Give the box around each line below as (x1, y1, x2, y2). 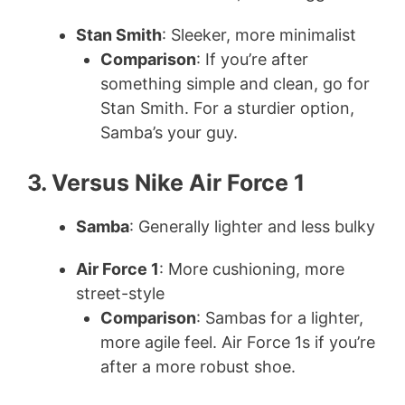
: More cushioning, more (159, 259, 344, 279)
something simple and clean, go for (100, 74, 370, 94)
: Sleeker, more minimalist (162, 25, 356, 45)
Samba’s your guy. (100, 123, 238, 143)
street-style (76, 284, 165, 304)
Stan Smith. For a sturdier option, (100, 99, 354, 118)
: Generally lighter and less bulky (129, 217, 375, 237)
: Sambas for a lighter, (196, 308, 363, 328)
